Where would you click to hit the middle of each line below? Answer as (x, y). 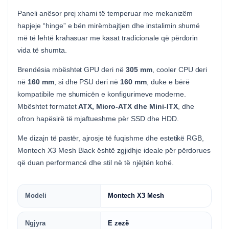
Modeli (36, 196)
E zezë (118, 223)
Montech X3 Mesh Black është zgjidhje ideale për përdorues (114, 150)
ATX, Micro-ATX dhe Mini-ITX (128, 106)
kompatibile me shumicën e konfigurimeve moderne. (102, 94)
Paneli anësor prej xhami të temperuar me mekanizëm (105, 13)
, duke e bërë (168, 82)
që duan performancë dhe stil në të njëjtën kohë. (96, 163)
